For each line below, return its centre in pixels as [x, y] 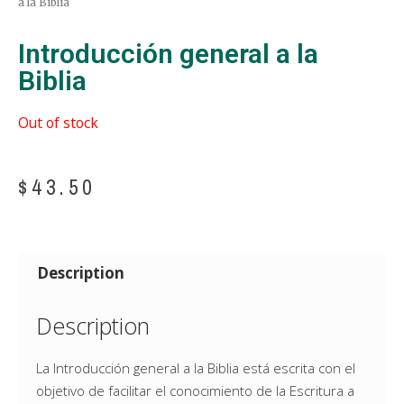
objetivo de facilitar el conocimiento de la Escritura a [195, 390]
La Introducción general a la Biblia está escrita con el [196, 367]
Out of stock [58, 122]
